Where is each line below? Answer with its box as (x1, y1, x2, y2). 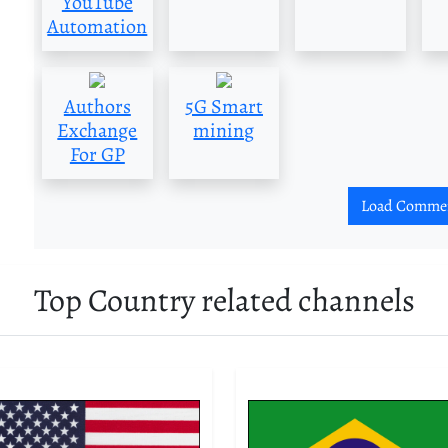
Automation (47, 12, 148, 40)
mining (193, 116, 255, 144)
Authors (63, 92, 131, 120)
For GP (69, 140, 125, 168)
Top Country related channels (33, 277, 415, 322)
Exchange (57, 116, 138, 144)
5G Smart (184, 92, 263, 120)
